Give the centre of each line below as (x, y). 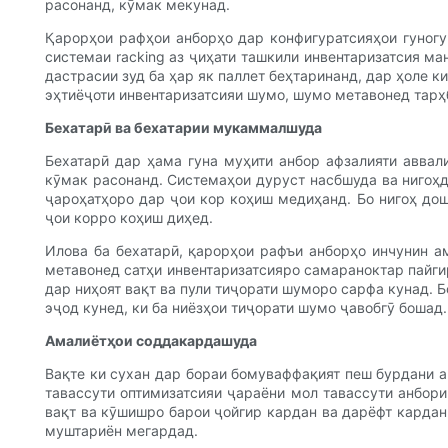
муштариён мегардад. (121, 431)
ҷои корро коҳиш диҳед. (129, 218)
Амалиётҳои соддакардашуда (151, 341)
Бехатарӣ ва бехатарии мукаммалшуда (183, 128)
